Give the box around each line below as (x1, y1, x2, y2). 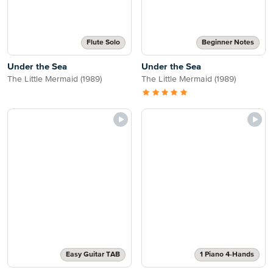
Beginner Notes (202, 39, 254, 46)
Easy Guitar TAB (66, 251, 120, 258)
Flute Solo (87, 39, 120, 46)
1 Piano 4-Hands (200, 251, 254, 258)
